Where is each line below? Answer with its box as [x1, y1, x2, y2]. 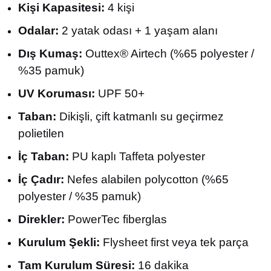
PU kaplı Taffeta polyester [69, 150, 205, 163]
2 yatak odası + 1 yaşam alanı [59, 24, 218, 37]
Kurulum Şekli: [18, 236, 100, 249]
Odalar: [18, 24, 59, 37]
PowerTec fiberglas [65, 213, 167, 226]
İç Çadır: [18, 173, 64, 186]
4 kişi [105, 1, 134, 14]
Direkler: [18, 213, 65, 226]
